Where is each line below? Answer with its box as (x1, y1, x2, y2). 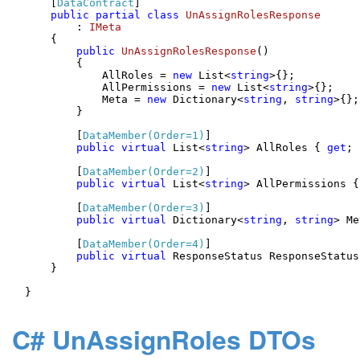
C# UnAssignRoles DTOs (12, 321, 316, 358)
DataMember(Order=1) (83, 129, 205, 141)
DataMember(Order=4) (83, 238, 205, 250)
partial (96, 9, 141, 21)
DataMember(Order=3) (83, 202, 205, 214)
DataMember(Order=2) (83, 166, 205, 178)
